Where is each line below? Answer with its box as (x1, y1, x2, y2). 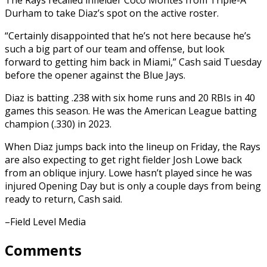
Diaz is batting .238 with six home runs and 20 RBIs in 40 (5, 91, 255, 104)
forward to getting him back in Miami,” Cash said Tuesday (5, 55, 262, 69)
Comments (5, 240, 82, 260)
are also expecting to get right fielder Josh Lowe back (5, 153, 242, 166)
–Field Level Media (5, 215, 86, 228)
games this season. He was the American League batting (5, 104, 257, 117)
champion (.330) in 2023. (5, 117, 111, 131)
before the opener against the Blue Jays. (5, 68, 185, 82)
